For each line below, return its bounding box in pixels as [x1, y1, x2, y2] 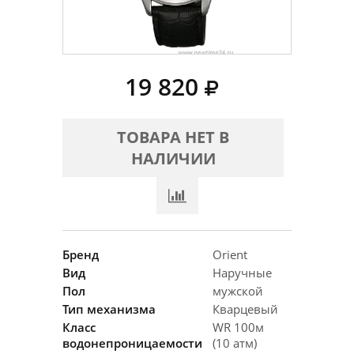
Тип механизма [62, 301, 156, 317]
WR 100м [213, 319, 264, 335]
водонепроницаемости [62, 335, 202, 351]
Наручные [213, 265, 272, 281]
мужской [213, 283, 263, 299]
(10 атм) [213, 335, 257, 351]
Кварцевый [213, 301, 278, 317]
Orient [213, 247, 247, 262]
